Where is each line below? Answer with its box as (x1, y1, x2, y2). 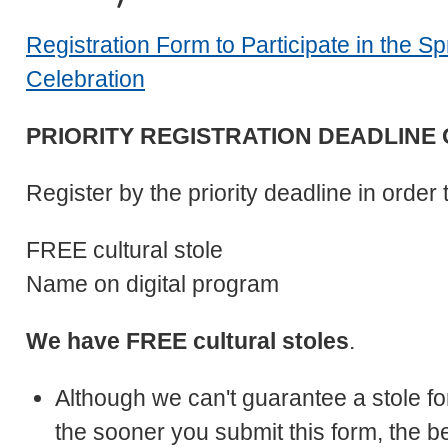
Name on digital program (26, 270, 285, 297)
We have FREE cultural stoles (26, 327, 349, 354)
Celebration (26, 65, 145, 92)
